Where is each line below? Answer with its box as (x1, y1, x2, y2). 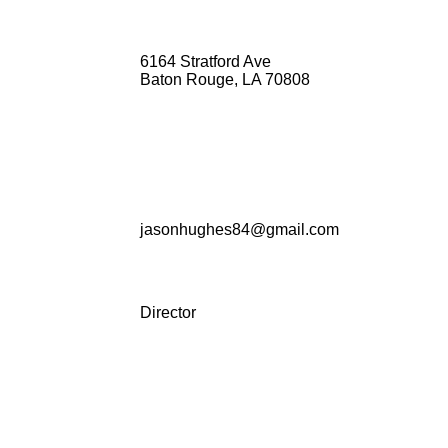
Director (140, 304, 196, 321)
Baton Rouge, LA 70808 (140, 71, 310, 88)
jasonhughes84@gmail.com (140, 221, 339, 238)
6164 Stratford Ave (140, 53, 271, 70)
